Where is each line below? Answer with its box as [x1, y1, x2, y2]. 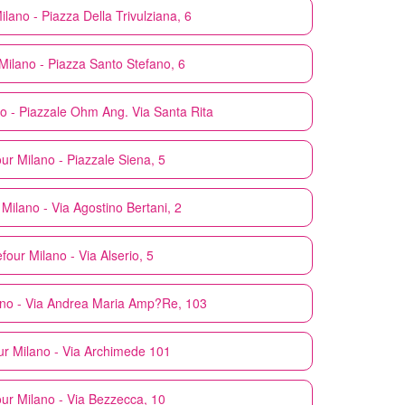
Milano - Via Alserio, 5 [29, 245, 154, 264]
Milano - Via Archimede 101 [12, 341, 171, 360]
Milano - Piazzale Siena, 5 [17, 149, 165, 168]
